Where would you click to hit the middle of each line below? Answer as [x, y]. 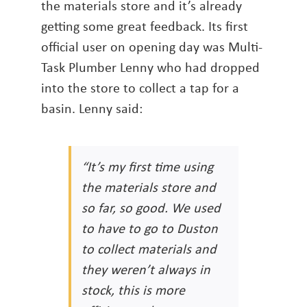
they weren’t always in [146, 269]
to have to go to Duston [150, 228]
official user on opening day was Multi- [152, 47]
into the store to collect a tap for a [140, 88]
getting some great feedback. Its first [145, 26]
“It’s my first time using [147, 167]
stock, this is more [133, 290]
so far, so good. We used [151, 208]
